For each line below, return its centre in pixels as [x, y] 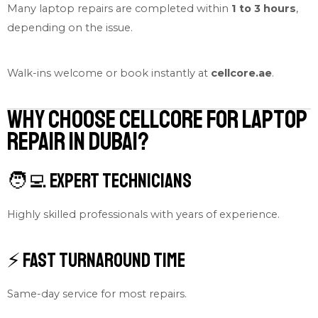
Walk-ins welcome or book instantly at [109, 73]
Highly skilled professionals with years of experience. [143, 214]
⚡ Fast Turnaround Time [96, 260]
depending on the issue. [70, 27]
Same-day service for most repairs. [97, 294]
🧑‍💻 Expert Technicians [99, 180]
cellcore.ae [241, 73]
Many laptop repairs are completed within [119, 8]
